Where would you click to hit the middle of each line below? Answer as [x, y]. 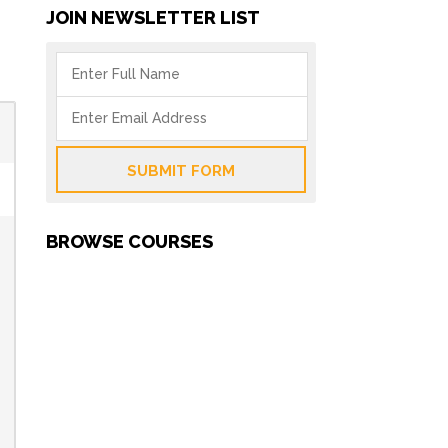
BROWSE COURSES [129, 241]
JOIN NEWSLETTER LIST [153, 17]
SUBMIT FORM [181, 171]
